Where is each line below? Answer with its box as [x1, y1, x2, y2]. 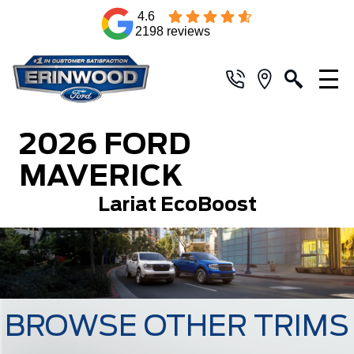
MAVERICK [19, 163, 183, 191]
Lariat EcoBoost [97, 196, 257, 215]
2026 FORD [19, 131, 190, 160]
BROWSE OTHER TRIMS [5, 312, 349, 341]
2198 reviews [135, 24, 210, 38]
